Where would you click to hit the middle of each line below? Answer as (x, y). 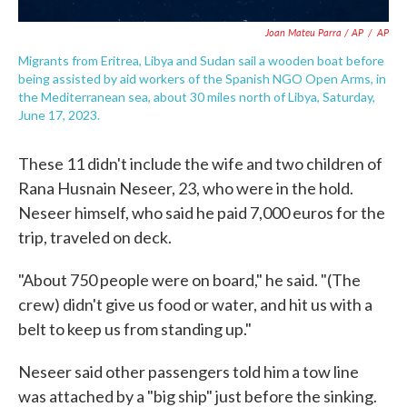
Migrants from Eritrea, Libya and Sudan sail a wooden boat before (201, 60)
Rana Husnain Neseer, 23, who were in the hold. (186, 188)
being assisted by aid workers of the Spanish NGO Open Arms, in (202, 79)
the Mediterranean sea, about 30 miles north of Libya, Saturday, (197, 97)
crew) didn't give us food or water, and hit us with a (195, 304)
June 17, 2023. (59, 115)
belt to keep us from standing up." (135, 329)
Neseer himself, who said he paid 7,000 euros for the (202, 213)
